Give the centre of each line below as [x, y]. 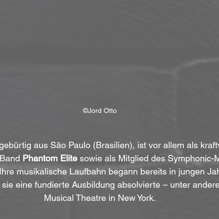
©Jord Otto [100, 111]
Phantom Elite [50, 158]
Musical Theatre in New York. [100, 198]
